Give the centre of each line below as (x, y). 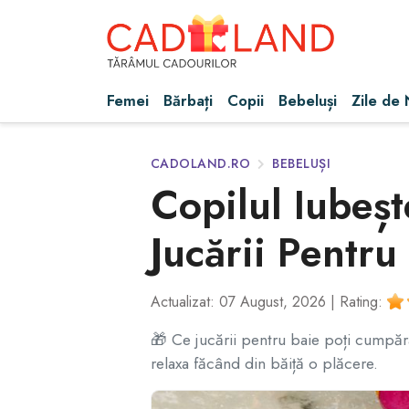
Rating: (363, 302)
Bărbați (188, 100)
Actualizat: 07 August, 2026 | (245, 302)
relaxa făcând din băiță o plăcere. (264, 363)
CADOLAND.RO (200, 163)
